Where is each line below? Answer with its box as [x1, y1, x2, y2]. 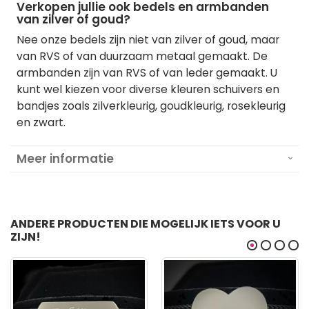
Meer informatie [17, 150, 114, 167]
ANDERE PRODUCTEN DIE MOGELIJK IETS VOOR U [10, 215, 281, 232]
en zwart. [17, 114, 66, 130]
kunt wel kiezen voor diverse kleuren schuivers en [17, 81, 279, 97]
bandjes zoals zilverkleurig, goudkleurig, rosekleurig [17, 98, 286, 113]
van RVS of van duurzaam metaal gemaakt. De [17, 48, 268, 63]
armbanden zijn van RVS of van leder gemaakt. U [17, 65, 277, 80]
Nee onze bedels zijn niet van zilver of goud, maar [17, 32, 279, 47]
